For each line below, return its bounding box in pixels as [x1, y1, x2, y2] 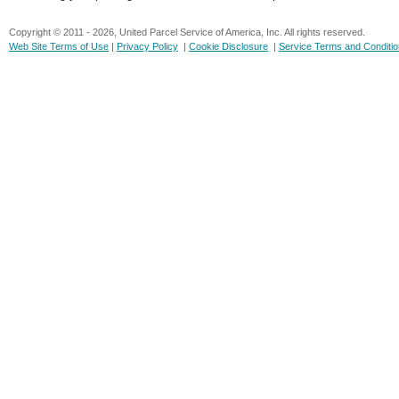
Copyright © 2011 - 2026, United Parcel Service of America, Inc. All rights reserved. [9, 27, 365, 37]
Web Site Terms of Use [9, 41, 109, 52]
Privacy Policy [117, 41, 178, 52]
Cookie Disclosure [189, 41, 268, 52]
